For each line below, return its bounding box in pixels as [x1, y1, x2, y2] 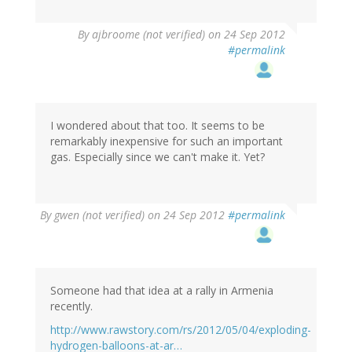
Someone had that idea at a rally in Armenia [50, 283, 273, 299]
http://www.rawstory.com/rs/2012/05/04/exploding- [50, 322, 311, 338]
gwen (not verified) [54, 207, 145, 223]
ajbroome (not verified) [92, 27, 205, 42]
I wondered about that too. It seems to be [50, 118, 265, 134]
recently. [50, 299, 93, 314]
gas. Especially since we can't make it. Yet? [50, 149, 265, 165]
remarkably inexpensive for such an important [50, 134, 283, 149]
